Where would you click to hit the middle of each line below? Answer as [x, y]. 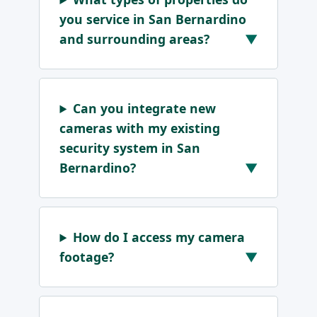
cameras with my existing [140, 128]
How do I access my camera [159, 237]
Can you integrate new [145, 109]
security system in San [130, 148]
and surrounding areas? [135, 39]
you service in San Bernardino [153, 19]
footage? [87, 257]
